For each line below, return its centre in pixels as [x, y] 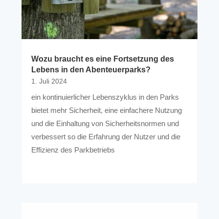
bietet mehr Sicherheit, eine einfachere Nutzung [106, 110]
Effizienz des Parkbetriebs [73, 150]
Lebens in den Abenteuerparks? [91, 70]
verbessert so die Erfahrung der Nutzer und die [106, 137]
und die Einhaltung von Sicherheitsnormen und [105, 124]
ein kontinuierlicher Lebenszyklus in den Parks [105, 97]
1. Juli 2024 [49, 81]
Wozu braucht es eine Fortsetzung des [102, 59]
